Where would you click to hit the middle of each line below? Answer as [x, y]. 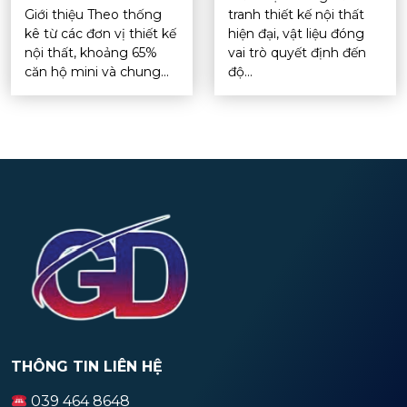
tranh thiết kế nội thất [296, 14]
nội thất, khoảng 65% [91, 52]
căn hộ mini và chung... [97, 71]
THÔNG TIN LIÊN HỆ [87, 367]
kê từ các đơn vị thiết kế [100, 33]
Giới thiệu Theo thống [93, 14]
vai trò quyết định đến [297, 52]
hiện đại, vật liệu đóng [296, 33]
